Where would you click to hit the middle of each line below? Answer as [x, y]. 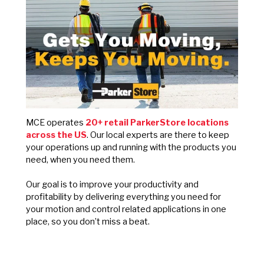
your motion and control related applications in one [126, 209]
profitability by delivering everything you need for [123, 197]
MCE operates [56, 123]
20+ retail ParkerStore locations [157, 123]
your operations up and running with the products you [131, 148]
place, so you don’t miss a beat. [88, 222]
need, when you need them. [80, 160]
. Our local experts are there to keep [158, 135]
